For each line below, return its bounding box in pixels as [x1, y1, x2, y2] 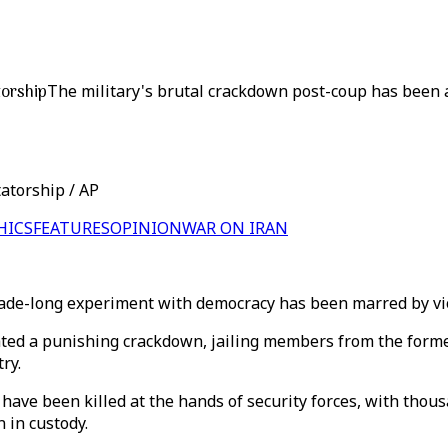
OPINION [110, 217, 182, 239]
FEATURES [33, 217, 110, 239]
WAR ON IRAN [182, 217, 288, 239]
